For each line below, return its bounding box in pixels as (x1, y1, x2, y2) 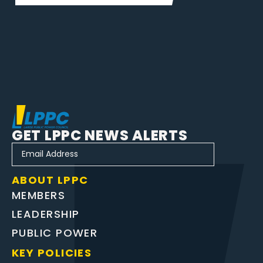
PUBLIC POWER (12, 225, 98, 240)
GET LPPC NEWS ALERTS (12, 125, 188, 145)
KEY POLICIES (12, 245, 92, 260)
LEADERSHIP (12, 206, 80, 221)
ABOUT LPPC (12, 172, 89, 187)
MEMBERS (12, 187, 66, 203)
